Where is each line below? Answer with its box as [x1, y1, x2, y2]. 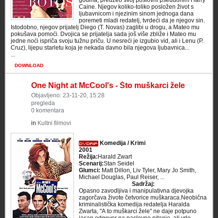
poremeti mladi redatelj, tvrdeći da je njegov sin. [79, 17, 205, 24]
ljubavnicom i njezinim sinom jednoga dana [79, 10, 194, 17]
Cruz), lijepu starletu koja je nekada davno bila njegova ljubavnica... [11, 44, 189, 51]
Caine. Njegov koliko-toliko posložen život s [79, 3, 194, 10]
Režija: [79, 153, 98, 160]
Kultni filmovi [37, 120, 71, 127]
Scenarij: [79, 160, 104, 167]
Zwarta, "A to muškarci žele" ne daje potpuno [79, 208, 197, 215]
